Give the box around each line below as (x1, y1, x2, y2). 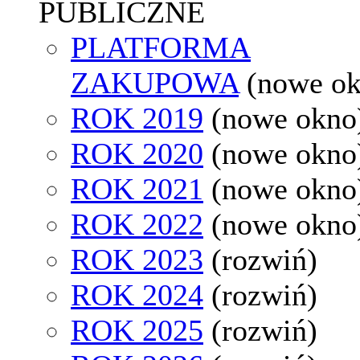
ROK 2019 (71, 100, 203, 135)
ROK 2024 (71, 277, 203, 312)
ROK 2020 (71, 136, 203, 170)
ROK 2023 (71, 242, 203, 276)
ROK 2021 (71, 171, 203, 206)
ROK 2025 (71, 313, 203, 347)
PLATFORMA (71, 30, 251, 64)
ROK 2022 (71, 207, 203, 241)
